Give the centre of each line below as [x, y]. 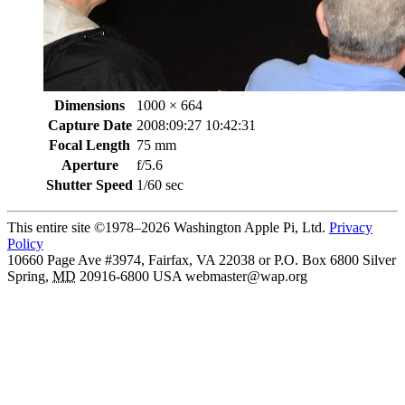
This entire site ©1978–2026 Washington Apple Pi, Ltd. [166, 227]
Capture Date [89, 125]
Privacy [351, 227]
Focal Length [89, 145]
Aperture [89, 165]
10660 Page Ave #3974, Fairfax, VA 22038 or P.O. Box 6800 [183, 259]
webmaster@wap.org [246, 276]
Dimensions [89, 105]
